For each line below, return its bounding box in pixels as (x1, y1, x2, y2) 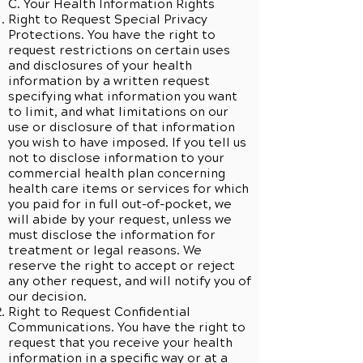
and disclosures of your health (8, 58, 192, 73)
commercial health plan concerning (8, 166, 225, 181)
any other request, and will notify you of (8, 274, 251, 288)
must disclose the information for (8, 228, 216, 242)
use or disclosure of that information (8, 120, 235, 135)
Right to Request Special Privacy (8, 12, 207, 27)
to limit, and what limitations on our (8, 105, 228, 119)
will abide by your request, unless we (8, 212, 232, 227)
